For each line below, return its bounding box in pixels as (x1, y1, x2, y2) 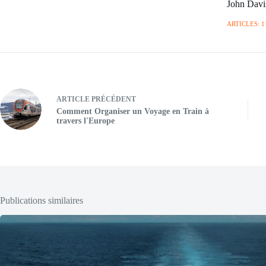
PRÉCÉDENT (90, 94, 136, 103)
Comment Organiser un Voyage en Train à (56, 106, 209, 116)
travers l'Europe (56, 116, 115, 125)
